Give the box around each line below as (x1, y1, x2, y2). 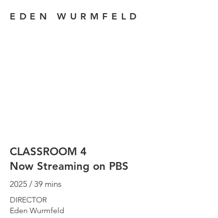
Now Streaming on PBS (10, 160, 128, 173)
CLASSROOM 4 (10, 145, 87, 158)
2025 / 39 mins (10, 179, 61, 189)
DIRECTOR (10, 195, 47, 204)
